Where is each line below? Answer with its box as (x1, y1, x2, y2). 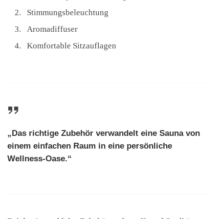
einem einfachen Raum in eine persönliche (7, 141, 172, 151)
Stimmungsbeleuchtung (27, 8, 109, 18)
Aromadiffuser (27, 24, 78, 34)
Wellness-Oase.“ (7, 153, 72, 163)
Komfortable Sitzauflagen (27, 41, 116, 51)
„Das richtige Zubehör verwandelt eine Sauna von (7, 128, 200, 138)
